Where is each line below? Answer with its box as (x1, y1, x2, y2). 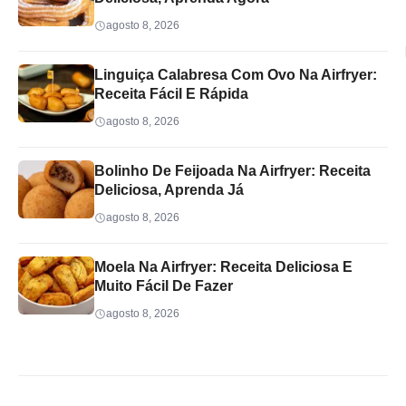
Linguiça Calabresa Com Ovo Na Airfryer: (94, 67, 377, 83)
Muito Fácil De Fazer (94, 278, 233, 295)
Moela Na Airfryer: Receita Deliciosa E (94, 259, 353, 275)
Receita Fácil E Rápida (94, 86, 248, 102)
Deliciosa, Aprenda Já (94, 182, 244, 198)
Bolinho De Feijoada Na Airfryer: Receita (94, 163, 371, 179)
